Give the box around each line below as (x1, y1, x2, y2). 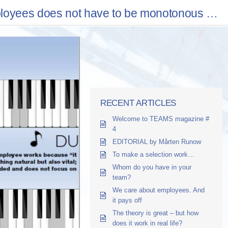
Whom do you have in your (112, 163, 191, 171)
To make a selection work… (112, 151, 194, 158)
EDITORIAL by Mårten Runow (112, 138, 201, 146)
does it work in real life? (112, 219, 182, 227)
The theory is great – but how (112, 209, 198, 217)
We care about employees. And (112, 186, 205, 194)
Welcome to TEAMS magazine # (112, 115, 209, 123)
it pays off (112, 196, 142, 204)
